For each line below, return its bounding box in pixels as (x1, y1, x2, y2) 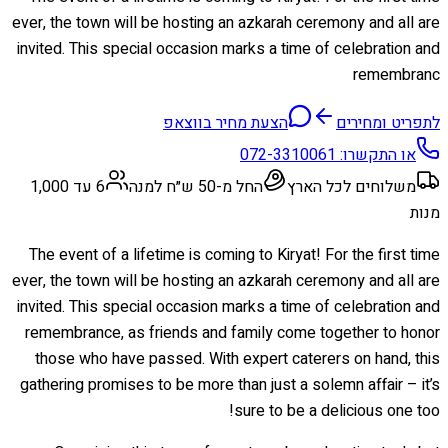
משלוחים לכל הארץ (287, 174, 416, 199)
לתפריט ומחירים (336, 110, 440, 135)
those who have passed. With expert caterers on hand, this (35, 346, 440, 371)
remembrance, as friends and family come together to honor (25, 320, 440, 345)
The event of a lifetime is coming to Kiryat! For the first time (29, 242, 440, 267)
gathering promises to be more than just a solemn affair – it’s (20, 372, 440, 397)
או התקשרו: (336, 142, 416, 167)
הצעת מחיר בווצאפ (163, 110, 288, 135)
